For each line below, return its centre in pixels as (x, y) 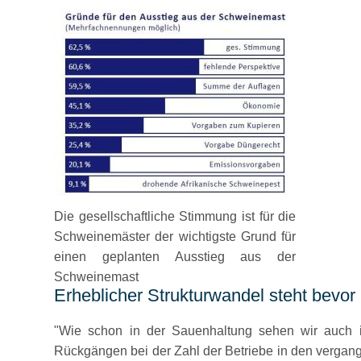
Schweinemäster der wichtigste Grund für (175, 237)
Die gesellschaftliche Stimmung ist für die (175, 216)
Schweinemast (97, 277)
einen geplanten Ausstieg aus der (175, 257)
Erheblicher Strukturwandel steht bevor (205, 295)
